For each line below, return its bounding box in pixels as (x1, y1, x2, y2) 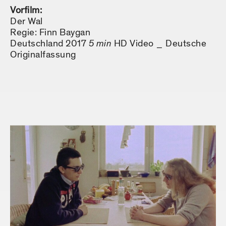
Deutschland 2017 (10, 37, 89, 50)
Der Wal (10, 15, 43, 28)
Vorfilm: (10, 4, 42, 17)
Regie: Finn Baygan (10, 26, 90, 39)
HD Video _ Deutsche (114, 37, 206, 50)
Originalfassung (10, 48, 76, 62)
